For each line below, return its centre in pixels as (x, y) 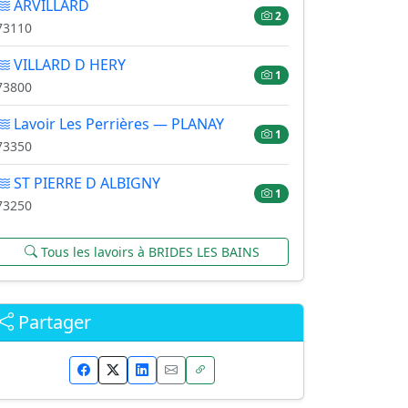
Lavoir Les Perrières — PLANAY (117, 123)
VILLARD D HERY (68, 64)
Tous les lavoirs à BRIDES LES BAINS (148, 251)
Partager (52, 321)
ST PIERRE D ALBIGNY (85, 183)
